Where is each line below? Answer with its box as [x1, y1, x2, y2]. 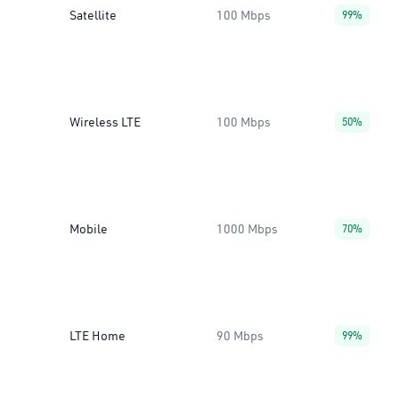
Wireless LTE [69, 114, 141, 130]
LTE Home [69, 328, 126, 344]
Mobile [69, 221, 108, 237]
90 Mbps [216, 328, 264, 344]
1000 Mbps [216, 221, 278, 237]
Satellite [69, 7, 117, 23]
